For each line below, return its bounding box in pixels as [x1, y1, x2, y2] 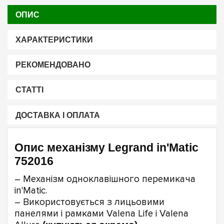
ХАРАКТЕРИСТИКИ [15, 35, 93, 44]
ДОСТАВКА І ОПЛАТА [15, 110, 100, 119]
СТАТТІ [15, 85, 43, 94]
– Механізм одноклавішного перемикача [14, 173, 195, 185]
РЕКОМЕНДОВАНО [15, 60, 90, 69]
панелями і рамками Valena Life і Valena [14, 208, 188, 220]
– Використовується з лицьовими [14, 196, 164, 208]
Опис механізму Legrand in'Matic [14, 140, 198, 154]
